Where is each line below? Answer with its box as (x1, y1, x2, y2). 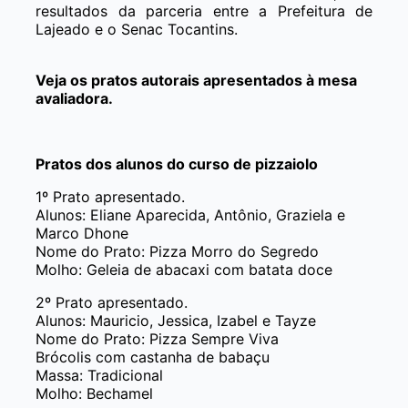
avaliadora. (36, 88, 113, 107)
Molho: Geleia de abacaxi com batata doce (36, 260, 332, 279)
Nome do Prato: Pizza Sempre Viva (36, 329, 283, 348)
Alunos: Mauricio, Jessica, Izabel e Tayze (36, 311, 316, 330)
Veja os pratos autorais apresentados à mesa (36, 70, 357, 89)
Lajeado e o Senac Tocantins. (36, 19, 238, 38)
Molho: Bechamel (36, 383, 153, 403)
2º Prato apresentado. (36, 292, 188, 311)
